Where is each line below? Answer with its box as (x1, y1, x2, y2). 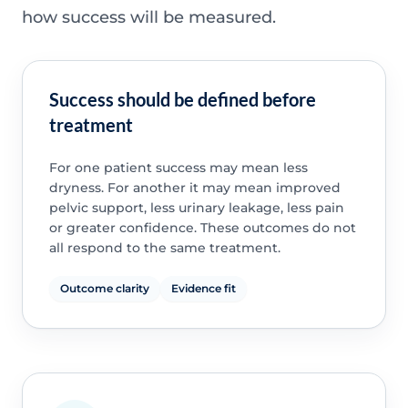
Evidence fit (170, 281, 236, 296)
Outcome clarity (59, 281, 149, 296)
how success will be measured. (22, 6, 276, 27)
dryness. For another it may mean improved (48, 179, 341, 197)
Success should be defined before (48, 88, 316, 111)
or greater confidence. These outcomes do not (48, 219, 356, 237)
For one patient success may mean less (48, 159, 308, 177)
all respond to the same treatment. (48, 240, 280, 257)
